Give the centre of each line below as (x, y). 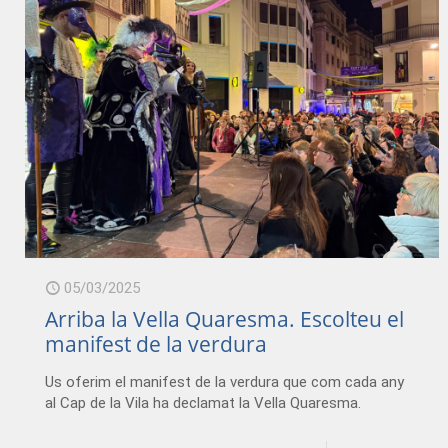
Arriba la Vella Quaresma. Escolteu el (225, 318)
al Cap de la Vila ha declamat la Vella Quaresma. (203, 402)
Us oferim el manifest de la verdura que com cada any (225, 381)
